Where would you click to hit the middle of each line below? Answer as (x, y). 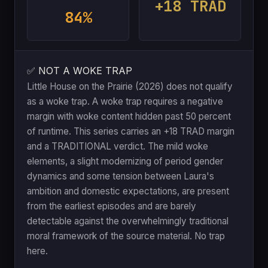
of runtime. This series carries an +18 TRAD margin (131, 131)
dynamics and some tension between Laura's (121, 176)
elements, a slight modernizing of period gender (125, 161)
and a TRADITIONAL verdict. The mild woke (118, 146)
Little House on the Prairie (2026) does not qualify (130, 86)
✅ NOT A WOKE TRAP (80, 70)
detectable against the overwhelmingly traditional (128, 221)
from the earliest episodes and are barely (112, 206)
